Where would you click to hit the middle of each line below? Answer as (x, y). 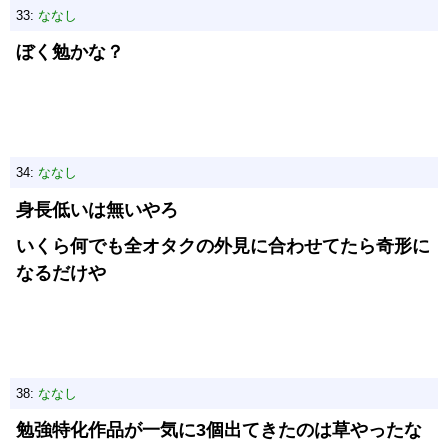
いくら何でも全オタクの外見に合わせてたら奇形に (223, 246)
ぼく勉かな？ (70, 52)
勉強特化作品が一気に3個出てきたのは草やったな (219, 430)
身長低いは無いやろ (97, 210)
